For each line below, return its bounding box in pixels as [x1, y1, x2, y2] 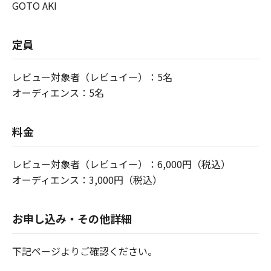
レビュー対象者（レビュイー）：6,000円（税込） [12, 156, 230, 171]
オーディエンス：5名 [12, 85, 104, 100]
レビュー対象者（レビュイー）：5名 [12, 69, 172, 84]
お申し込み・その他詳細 [12, 210, 132, 226]
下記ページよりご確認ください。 [12, 243, 157, 258]
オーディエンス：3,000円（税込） [12, 172, 162, 187]
